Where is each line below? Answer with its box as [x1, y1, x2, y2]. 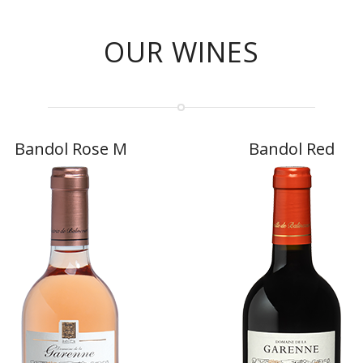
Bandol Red [249, 137, 335, 160]
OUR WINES [104, 32, 259, 70]
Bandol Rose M [15, 137, 127, 160]
